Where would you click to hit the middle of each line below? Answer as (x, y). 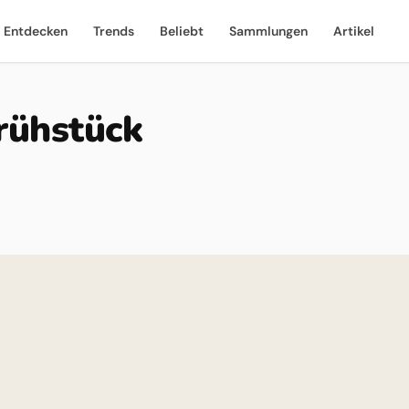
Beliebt (182, 31)
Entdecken (36, 31)
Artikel (354, 31)
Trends (114, 31)
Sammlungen (268, 31)
